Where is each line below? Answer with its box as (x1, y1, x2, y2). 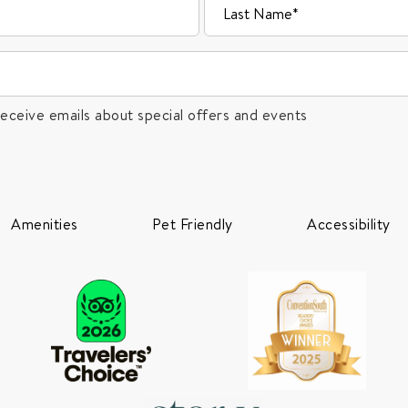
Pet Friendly (151, 213, 233, 234)
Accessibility (307, 213, 391, 234)
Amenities (11, 213, 78, 234)
